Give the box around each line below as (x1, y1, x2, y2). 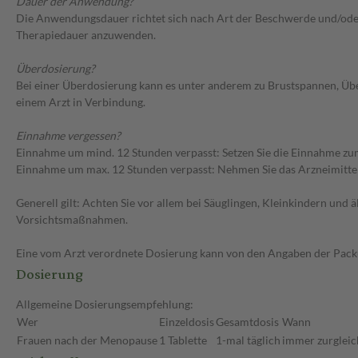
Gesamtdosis (216, 315, 279, 329)
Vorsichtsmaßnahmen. (16, 213, 128, 227)
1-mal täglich (216, 333, 280, 348)
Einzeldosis (159, 315, 214, 329)
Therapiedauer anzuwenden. (16, 28, 156, 42)
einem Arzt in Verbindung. (16, 95, 145, 109)
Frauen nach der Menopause (17, 333, 157, 348)
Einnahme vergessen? (16, 129, 121, 143)
